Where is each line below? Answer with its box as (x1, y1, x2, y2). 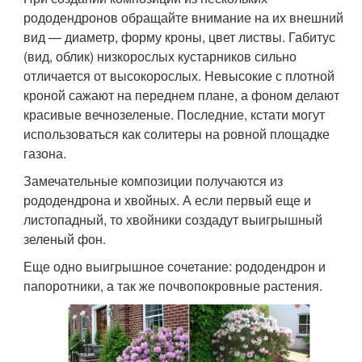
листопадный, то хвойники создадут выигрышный (23, 209, 323, 229)
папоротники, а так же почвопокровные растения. (23, 276, 323, 295)
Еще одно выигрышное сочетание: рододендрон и (23, 256, 326, 276)
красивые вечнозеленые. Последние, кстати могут (23, 104, 326, 124)
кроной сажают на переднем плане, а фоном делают (23, 85, 340, 104)
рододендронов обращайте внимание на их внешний (23, 7, 344, 27)
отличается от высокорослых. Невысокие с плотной (23, 65, 335, 85)
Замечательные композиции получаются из (23, 170, 284, 190)
